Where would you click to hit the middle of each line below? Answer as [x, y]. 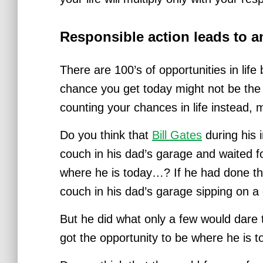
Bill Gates [177, 135]
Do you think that [106, 135]
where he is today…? [117, 173]
